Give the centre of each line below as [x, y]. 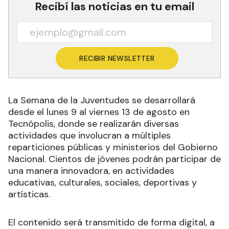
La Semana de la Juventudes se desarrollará [102, 100]
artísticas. [29, 194]
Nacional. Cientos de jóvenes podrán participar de [114, 159]
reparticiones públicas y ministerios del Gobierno [113, 147]
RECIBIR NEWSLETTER [117, 58]
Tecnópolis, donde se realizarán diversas [94, 123]
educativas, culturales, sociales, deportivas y [102, 182]
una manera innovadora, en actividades [91, 170]
